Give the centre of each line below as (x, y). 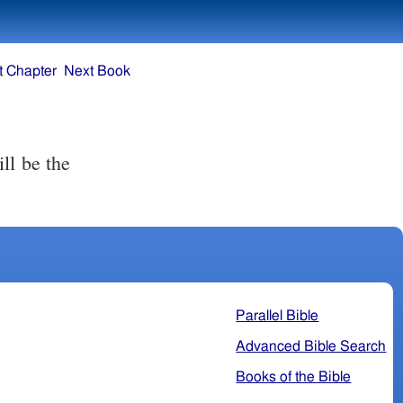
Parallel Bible (278, 315)
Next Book (97, 72)
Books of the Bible (294, 376)
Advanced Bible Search (311, 346)
